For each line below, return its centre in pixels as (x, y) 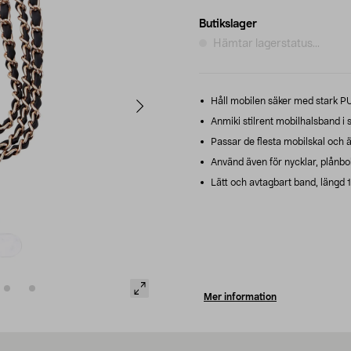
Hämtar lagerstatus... (266, 43)
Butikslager (228, 24)
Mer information (240, 297)
